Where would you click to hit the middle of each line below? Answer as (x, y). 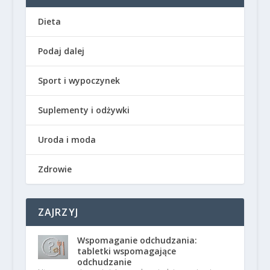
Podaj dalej (61, 51)
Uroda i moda (67, 139)
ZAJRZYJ (58, 212)
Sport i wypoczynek (79, 80)
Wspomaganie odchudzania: (137, 240)
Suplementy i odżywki (83, 110)
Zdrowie (55, 169)
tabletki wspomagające (126, 251)
